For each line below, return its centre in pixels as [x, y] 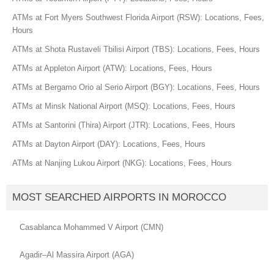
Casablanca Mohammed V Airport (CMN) [91, 227]
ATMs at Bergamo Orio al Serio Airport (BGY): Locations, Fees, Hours [136, 87]
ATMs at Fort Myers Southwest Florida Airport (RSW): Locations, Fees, [138, 17]
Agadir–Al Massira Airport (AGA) [77, 255]
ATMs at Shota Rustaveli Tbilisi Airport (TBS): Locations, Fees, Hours [136, 49]
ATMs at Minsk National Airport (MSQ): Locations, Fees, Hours [124, 106]
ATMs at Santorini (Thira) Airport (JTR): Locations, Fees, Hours [124, 125]
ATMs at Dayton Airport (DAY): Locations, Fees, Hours [109, 144]
